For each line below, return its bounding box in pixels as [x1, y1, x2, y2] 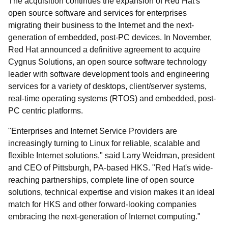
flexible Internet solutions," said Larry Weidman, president [8, 151, 215, 160]
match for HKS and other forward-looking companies [8, 200, 196, 209]
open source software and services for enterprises [8, 9, 187, 17]
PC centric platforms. [8, 106, 83, 115]
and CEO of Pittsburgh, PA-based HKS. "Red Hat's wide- [8, 163, 213, 172]
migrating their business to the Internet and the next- [8, 21, 194, 30]
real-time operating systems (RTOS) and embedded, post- [8, 94, 216, 103]
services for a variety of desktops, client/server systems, [8, 82, 207, 91]
